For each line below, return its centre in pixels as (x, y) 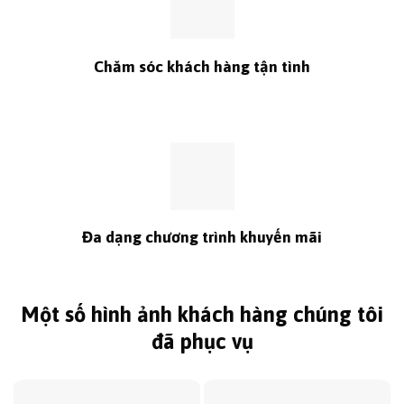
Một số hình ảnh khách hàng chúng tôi (202, 315)
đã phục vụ (202, 342)
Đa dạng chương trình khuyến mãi (202, 238)
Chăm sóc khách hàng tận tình (202, 67)
